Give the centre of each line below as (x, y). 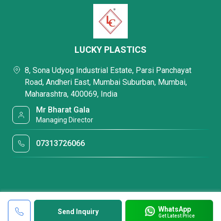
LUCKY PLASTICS (110, 50)
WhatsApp (174, 209)
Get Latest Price (176, 216)
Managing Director (65, 120)
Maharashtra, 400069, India (71, 94)
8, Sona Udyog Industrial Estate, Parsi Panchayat (108, 70)
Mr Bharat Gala (63, 110)
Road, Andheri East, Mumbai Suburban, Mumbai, (106, 82)
